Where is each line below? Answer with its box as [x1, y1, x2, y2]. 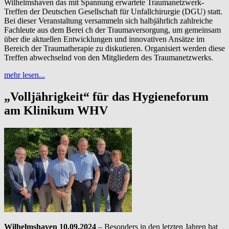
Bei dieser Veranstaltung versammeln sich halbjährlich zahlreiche [4, 16, 213, 25]
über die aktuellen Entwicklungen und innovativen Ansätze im [4, 34, 204, 43]
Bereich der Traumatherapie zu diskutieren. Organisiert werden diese [4, 43, 225, 53]
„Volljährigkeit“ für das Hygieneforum [4, 89, 209, 103]
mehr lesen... [4, 70, 45, 79]
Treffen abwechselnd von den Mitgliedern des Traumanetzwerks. [4, 53, 213, 62]
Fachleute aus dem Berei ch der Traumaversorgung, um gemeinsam [4, 25, 221, 34]
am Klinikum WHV [4, 103, 108, 117]
